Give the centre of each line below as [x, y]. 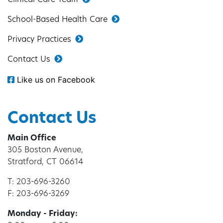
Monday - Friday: [43, 214]
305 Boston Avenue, [45, 150]
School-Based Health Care [57, 20]
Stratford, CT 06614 [45, 162]
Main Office [32, 138]
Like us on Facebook [55, 79]
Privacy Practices [39, 40]
